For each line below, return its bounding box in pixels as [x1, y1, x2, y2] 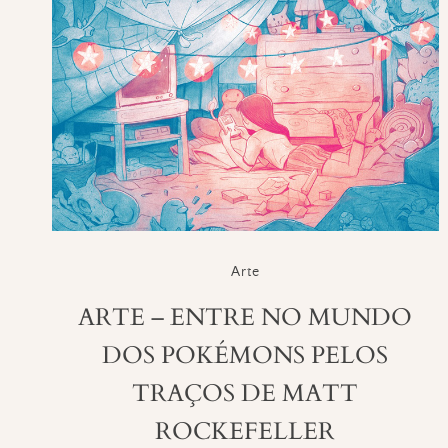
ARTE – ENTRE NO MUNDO [78, 300, 413, 334]
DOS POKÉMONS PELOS [102, 338, 389, 372]
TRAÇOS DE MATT [132, 376, 359, 410]
